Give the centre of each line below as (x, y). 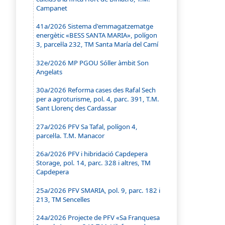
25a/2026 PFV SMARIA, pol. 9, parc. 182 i (98, 190)
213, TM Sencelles (63, 199)
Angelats (49, 72)
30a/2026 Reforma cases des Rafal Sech (96, 90)
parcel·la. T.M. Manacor (71, 135)
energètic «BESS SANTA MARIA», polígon (97, 35)
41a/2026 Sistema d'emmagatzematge (95, 26)
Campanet (52, 8)
